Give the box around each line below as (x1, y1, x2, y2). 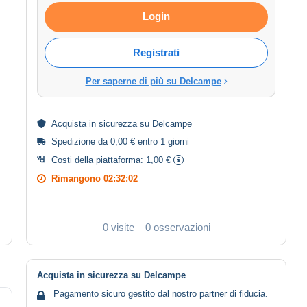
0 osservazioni (145, 221, 210, 233)
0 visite (102, 221, 134, 233)
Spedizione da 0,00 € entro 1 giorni (51, 136, 189, 147)
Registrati (133, 46, 180, 58)
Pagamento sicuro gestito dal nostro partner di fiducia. (53, 288, 268, 299)
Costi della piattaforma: (51, 154, 146, 165)
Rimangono (51, 173, 103, 184)
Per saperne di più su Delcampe (85, 75, 221, 86)
